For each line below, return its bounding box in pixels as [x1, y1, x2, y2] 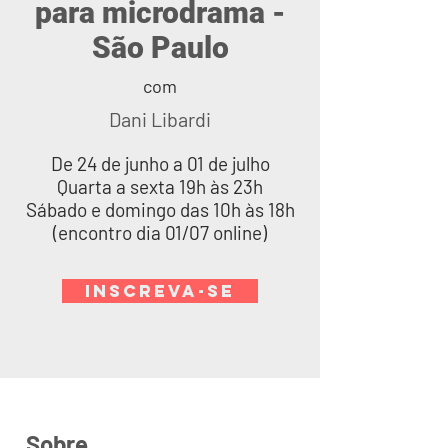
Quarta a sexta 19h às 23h [57, 175, 263, 198]
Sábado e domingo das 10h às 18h [25, 198, 295, 221]
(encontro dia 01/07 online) [53, 221, 267, 244]
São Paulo [91, 30, 229, 65]
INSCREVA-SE [85, 280, 235, 302]
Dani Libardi [109, 107, 211, 131]
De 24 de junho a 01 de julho [50, 152, 270, 175]
